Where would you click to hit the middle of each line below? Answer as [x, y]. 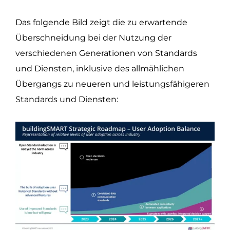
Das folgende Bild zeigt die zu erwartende [101, 22]
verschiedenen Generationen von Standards [106, 53]
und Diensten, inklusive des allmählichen [100, 68]
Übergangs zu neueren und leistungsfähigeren [112, 84]
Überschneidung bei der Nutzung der [93, 37]
